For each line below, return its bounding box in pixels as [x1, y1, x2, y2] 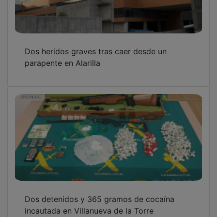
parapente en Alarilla [25, 58, 100, 68]
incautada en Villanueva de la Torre [25, 205, 154, 216]
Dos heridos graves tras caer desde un [25, 46, 167, 56]
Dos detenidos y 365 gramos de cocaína [25, 194, 174, 204]
